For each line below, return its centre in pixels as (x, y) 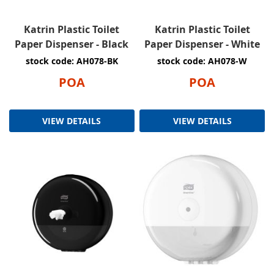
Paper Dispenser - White (202, 44)
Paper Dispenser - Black (72, 44)
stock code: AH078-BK (72, 61)
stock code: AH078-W (202, 61)
